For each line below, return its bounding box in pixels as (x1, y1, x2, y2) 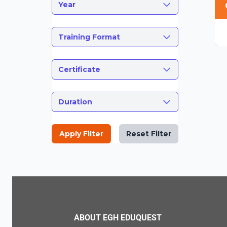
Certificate (58, 65, 100, 74)
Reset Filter (126, 129, 171, 139)
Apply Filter (59, 129, 103, 139)
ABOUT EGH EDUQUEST (74, 213, 162, 223)
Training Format (58, 32, 120, 42)
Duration (58, 97, 92, 107)
